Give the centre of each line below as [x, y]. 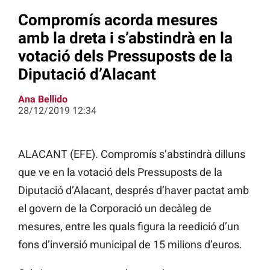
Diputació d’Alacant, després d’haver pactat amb [133, 190]
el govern [40, 209]
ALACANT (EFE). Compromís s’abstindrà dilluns [132, 154]
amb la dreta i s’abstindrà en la [125, 38]
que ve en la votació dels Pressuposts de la [120, 172]
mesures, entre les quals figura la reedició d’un [129, 227]
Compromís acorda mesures [118, 20]
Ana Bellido [43, 99]
